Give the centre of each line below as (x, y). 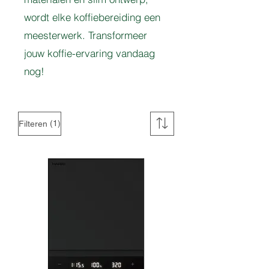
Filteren (33, 123)
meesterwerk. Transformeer (86, 35)
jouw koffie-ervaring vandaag (89, 53)
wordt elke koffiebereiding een (92, 17)
